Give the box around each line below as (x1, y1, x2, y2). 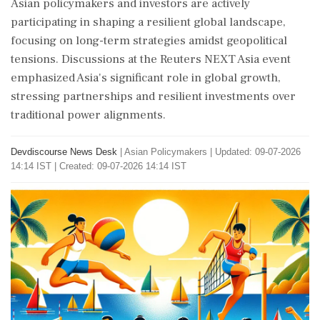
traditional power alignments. (11, 107, 166, 123)
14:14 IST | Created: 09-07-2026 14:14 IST (11, 161, 186, 171)
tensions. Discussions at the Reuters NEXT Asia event (11, 51, 291, 67)
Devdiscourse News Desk (11, 146, 117, 157)
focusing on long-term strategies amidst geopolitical (11, 33, 287, 49)
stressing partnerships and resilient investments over (11, 89, 296, 104)
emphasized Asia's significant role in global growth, (11, 70, 281, 86)
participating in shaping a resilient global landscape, (11, 14, 286, 30)
